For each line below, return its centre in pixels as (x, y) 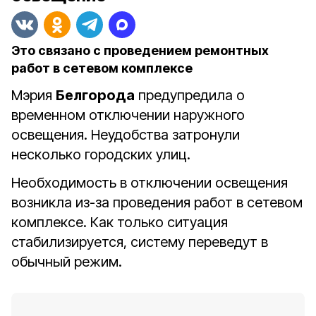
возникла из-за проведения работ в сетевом (157, 202)
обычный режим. (67, 262)
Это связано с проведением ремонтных (140, 50)
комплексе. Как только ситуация (120, 222)
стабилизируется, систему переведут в (140, 242)
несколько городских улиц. (101, 154)
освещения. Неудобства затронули (126, 135)
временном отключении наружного (128, 115)
